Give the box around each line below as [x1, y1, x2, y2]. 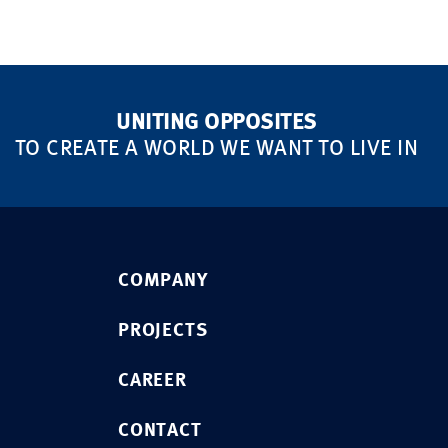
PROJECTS [118, 322, 208, 342]
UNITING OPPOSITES [116, 112, 317, 135]
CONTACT [118, 422, 202, 442]
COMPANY [118, 272, 208, 292]
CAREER [118, 372, 187, 392]
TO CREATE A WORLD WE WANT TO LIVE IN [14, 138, 419, 161]
